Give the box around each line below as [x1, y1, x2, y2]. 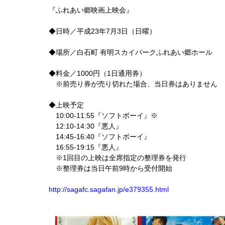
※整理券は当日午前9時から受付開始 [49, 164, 172, 172]
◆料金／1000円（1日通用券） [49, 69, 146, 77]
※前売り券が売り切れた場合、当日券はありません [49, 80, 217, 88]
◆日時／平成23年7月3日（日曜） [49, 27, 156, 35]
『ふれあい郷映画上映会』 [49, 6, 133, 14]
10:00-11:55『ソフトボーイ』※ [49, 111, 158, 120]
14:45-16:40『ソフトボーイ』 [49, 133, 151, 141]
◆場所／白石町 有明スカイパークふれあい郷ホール [49, 48, 212, 56]
